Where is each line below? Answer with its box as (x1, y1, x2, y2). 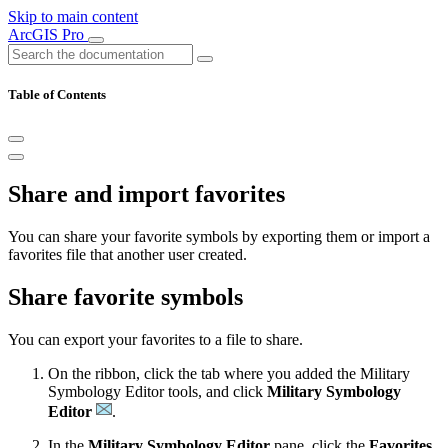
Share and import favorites (8, 181, 285, 208)
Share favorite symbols (8, 284, 243, 311)
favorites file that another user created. (8, 246, 247, 264)
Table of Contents (8, 87, 106, 103)
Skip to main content (8, 8, 138, 25)
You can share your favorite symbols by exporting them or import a (8, 228, 430, 246)
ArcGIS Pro (8, 26, 88, 43)
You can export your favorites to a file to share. (8, 330, 303, 348)
